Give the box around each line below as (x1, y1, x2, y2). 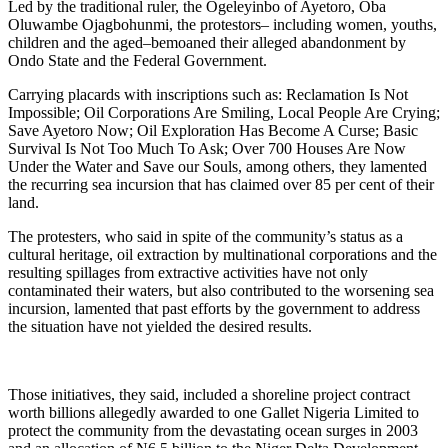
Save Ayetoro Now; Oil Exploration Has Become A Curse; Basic (8, 122, 418, 140)
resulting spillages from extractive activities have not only (8, 264, 368, 282)
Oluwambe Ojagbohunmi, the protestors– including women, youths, (8, 16, 437, 34)
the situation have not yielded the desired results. (8, 318, 312, 336)
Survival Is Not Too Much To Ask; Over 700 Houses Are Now (8, 140, 406, 158)
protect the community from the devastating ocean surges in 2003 (8, 422, 418, 440)
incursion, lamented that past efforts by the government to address (8, 300, 420, 318)
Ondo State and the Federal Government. (8, 52, 267, 70)
